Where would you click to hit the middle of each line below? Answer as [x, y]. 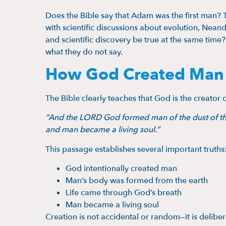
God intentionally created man [121, 169]
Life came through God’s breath [124, 193]
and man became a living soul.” [103, 130]
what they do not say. [84, 52]
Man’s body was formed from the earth [137, 181]
